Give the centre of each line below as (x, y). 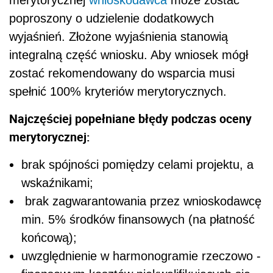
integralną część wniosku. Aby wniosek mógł (129, 55)
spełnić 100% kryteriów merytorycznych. (120, 91)
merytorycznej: (50, 136)
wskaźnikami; (57, 183)
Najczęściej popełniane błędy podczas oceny (130, 118)
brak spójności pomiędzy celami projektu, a (137, 164)
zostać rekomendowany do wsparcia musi (122, 73)
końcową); (49, 237)
